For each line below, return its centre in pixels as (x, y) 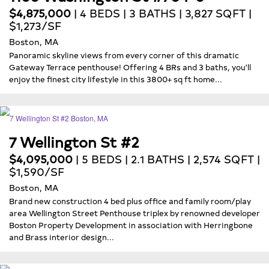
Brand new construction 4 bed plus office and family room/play (130, 200)
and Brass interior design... (62, 236)
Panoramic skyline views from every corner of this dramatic (124, 54)
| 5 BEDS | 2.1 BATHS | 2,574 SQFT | (166, 159)
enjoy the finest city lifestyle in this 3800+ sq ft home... (116, 78)
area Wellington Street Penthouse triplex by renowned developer (134, 212)
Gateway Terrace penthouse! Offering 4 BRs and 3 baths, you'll (130, 66)
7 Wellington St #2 (74, 142)
